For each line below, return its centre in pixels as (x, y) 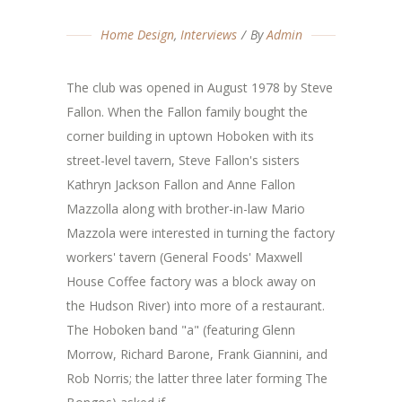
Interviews (208, 35)
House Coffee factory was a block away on (191, 281)
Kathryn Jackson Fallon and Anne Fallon (181, 184)
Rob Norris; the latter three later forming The (197, 378)
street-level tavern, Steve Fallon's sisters (183, 160)
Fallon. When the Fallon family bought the (187, 112)
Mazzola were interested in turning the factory (201, 233)
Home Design (137, 35)
